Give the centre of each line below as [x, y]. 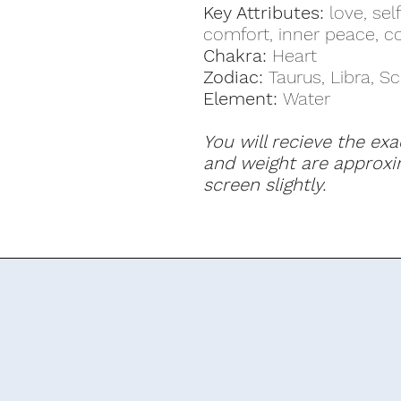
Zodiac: [236, 77]
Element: [243, 98]
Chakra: [235, 55]
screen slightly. [264, 184]
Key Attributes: [264, 13]
